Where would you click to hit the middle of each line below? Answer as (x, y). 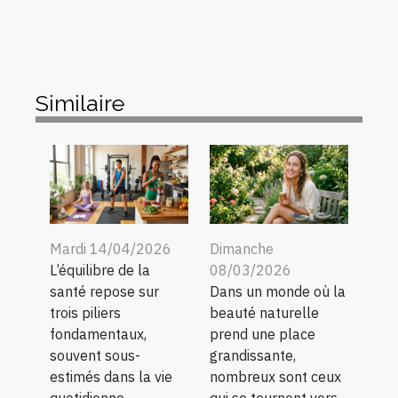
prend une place (263, 334)
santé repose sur (104, 291)
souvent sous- (95, 355)
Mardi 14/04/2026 (111, 248)
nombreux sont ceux (275, 376)
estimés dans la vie (111, 376)
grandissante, (253, 355)
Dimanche (242, 248)
